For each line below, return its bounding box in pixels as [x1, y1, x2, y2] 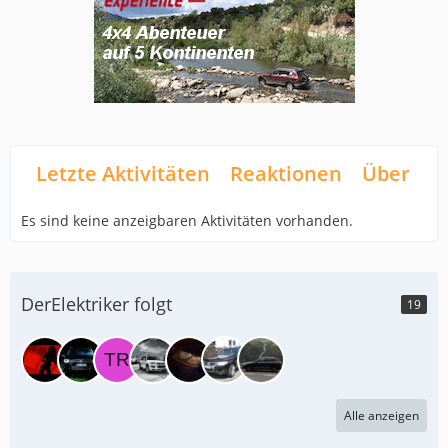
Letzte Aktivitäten [36, 159, 210, 187]
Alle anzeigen [344, 406, 419, 424]
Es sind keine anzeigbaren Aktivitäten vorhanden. [21, 210, 353, 230]
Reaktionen [230, 159, 342, 187]
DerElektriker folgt [21, 291, 172, 316]
